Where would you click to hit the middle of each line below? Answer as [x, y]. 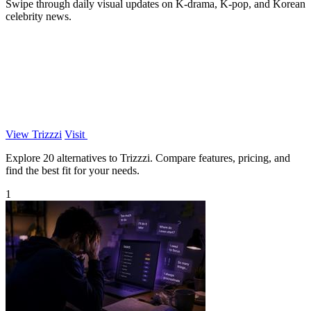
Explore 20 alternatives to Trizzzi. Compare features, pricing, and [148, 158]
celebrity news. [39, 16]
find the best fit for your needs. [73, 170]
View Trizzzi [34, 134]
